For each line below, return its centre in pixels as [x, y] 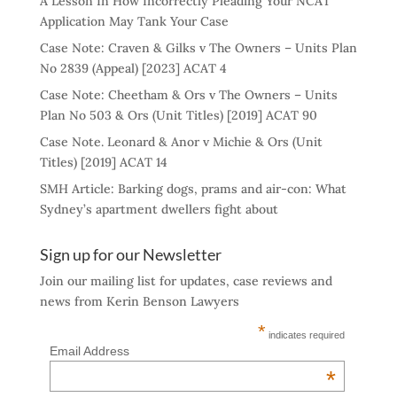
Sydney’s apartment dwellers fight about [159, 209]
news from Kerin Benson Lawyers [139, 301]
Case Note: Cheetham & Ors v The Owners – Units [188, 95]
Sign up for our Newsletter [130, 254]
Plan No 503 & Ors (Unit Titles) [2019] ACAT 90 [178, 115]
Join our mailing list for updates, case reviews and [186, 281]
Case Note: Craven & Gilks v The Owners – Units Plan [198, 48]
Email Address [89, 351]
